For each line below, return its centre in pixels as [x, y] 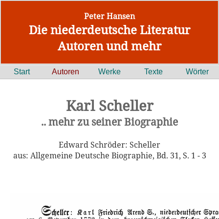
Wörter [197, 72]
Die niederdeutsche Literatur [109, 30]
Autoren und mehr [109, 46]
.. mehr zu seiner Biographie [109, 122]
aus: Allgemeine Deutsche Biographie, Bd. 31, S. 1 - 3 [109, 155]
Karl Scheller [109, 105]
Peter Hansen [109, 16]
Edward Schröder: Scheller [109, 145]
